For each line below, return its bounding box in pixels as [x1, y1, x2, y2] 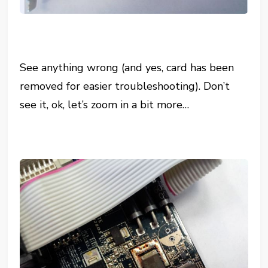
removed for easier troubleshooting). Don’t [20, 79, 230, 94]
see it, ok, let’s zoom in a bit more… [20, 98, 190, 112]
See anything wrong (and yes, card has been [20, 60, 234, 75]
